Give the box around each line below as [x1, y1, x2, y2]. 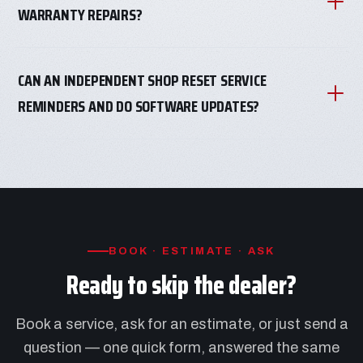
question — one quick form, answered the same [23, 340, 340, 356]
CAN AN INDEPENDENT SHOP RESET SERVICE [18, 67, 267, 93]
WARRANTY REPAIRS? [18, 2, 143, 28]
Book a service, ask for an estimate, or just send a [15, 316, 348, 332]
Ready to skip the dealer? [66, 265, 297, 305]
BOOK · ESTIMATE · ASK [109, 246, 275, 257]
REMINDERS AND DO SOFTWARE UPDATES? [18, 93, 260, 119]
